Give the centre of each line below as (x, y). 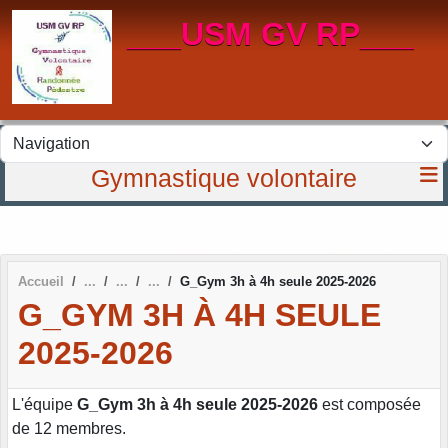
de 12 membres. (69, 428)
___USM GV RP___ (270, 34)
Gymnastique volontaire (224, 178)
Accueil (41, 281)
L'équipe (44, 404)
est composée (369, 404)
